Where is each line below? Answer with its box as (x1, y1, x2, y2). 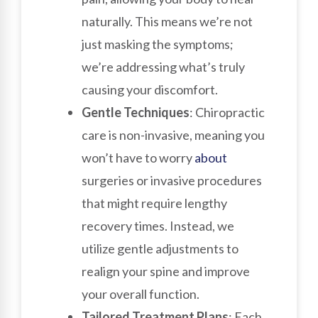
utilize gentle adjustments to (82, 240, 238, 256)
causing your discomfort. (82, 81, 218, 97)
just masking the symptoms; (82, 35, 234, 52)
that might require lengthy (82, 194, 227, 211)
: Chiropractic (190, 104, 265, 120)
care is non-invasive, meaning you (82, 126, 265, 143)
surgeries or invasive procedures (82, 172, 262, 188)
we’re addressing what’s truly (82, 58, 245, 75)
